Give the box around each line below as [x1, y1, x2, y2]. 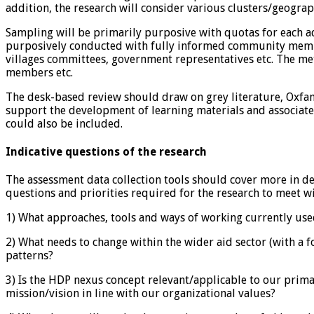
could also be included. [6, 116, 123, 130]
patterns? [6, 249, 53, 263]
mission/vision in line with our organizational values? [6, 287, 275, 301]
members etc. [6, 65, 73, 79]
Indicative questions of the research [6, 145, 207, 159]
